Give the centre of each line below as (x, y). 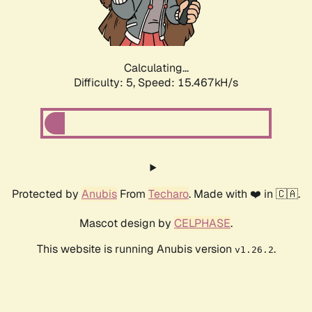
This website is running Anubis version (135, 249)
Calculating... (156, 68)
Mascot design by (127, 224)
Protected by (47, 194)
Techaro (169, 194)
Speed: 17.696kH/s (188, 83)
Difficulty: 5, (106, 83)
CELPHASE (202, 224)
